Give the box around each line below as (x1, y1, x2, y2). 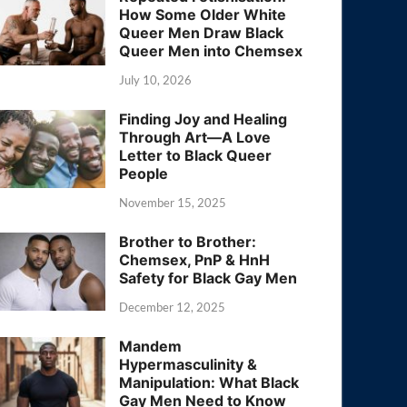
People (119, 164, 169, 183)
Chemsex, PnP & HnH (119, 250, 271, 269)
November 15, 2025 (119, 194, 227, 210)
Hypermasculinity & (119, 354, 258, 373)
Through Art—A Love (119, 127, 272, 146)
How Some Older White (119, 5, 287, 25)
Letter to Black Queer (119, 145, 273, 164)
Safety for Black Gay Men (119, 268, 298, 287)
